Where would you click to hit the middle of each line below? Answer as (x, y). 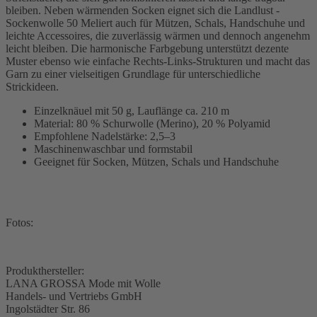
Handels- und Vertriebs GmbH (74, 296)
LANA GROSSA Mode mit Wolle (83, 283)
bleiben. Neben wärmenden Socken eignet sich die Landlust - (143, 10)
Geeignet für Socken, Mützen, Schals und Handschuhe (156, 161)
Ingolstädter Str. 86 (48, 309)
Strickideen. (32, 86)
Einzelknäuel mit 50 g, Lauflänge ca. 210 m (132, 110)
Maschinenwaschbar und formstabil (113, 149)
